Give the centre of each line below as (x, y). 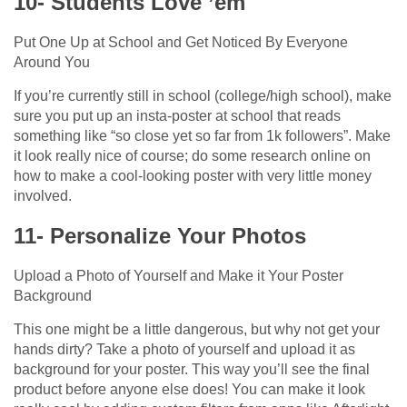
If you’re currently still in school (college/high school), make (203, 95)
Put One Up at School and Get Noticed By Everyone (181, 42)
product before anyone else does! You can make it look (189, 389)
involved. (43, 195)
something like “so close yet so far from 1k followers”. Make (202, 135)
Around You (52, 62)
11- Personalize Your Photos (160, 235)
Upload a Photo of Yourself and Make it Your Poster (179, 275)
